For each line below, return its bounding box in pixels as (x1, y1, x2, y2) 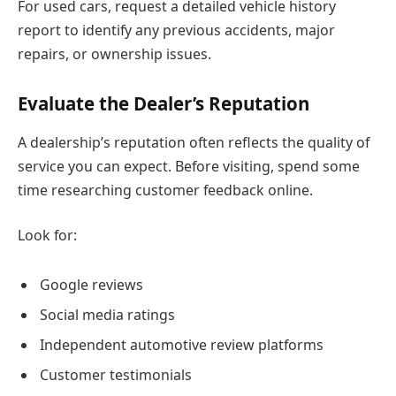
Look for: (18, 225, 77, 246)
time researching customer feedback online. (18, 179, 313, 200)
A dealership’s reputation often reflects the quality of (18, 132, 369, 152)
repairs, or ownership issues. (18, 43, 211, 64)
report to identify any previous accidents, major (18, 19, 335, 40)
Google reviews (40, 274, 143, 294)
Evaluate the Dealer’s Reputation (18, 91, 309, 117)
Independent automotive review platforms (40, 334, 324, 354)
